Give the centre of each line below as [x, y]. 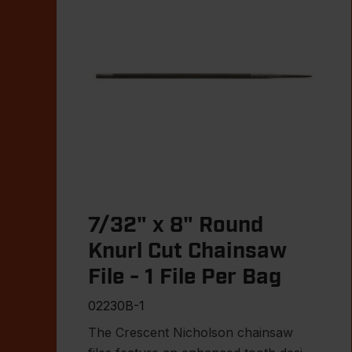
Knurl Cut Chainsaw [187, 251]
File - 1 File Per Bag [185, 277]
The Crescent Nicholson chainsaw [191, 332]
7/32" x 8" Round [176, 225]
